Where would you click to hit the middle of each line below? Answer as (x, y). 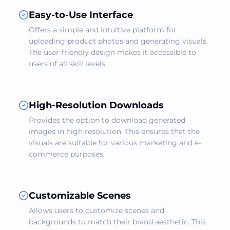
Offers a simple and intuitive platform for (103, 30)
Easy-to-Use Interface (81, 15)
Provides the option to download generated (107, 120)
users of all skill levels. (68, 64)
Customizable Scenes (80, 196)
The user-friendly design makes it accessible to (112, 52)
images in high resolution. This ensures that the (114, 131)
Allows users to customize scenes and (97, 210)
